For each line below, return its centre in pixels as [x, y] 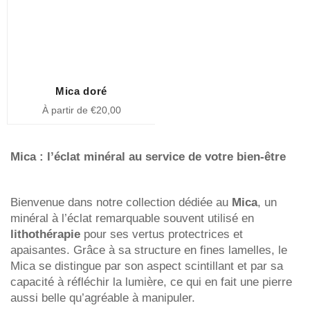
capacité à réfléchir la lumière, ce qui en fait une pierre [151, 282]
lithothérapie [45, 235]
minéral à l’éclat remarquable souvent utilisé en [132, 219]
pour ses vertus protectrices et [162, 235]
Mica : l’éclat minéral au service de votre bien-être [148, 157]
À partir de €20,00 [81, 110]
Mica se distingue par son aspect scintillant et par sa [147, 266]
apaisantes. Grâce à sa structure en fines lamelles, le [149, 250]
